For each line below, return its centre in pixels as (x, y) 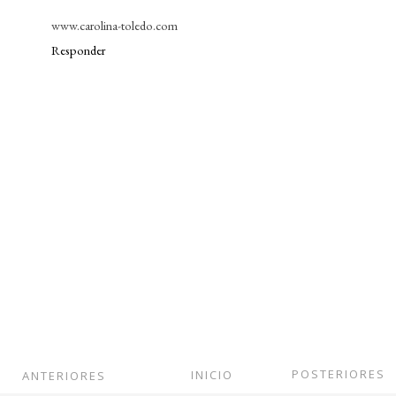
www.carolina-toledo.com (114, 25)
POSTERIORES (339, 373)
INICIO (212, 374)
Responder (78, 50)
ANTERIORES (64, 375)
